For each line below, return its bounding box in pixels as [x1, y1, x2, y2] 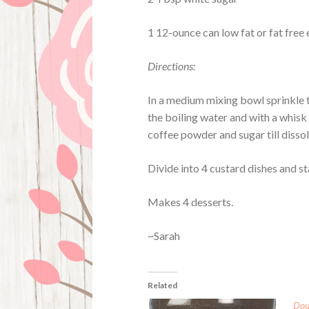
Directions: [148, 59, 196, 72]
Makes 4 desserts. [148, 195, 234, 208]
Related [148, 279, 178, 290]
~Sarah [148, 228, 181, 242]
